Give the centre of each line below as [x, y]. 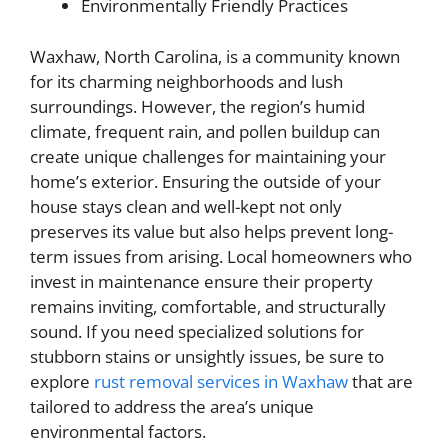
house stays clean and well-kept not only [186, 206]
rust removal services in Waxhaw [221, 381]
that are [380, 381]
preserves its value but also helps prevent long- [211, 231]
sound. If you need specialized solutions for [197, 331]
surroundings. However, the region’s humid [197, 106]
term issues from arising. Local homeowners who [221, 256]
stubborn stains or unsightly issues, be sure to [207, 356]
